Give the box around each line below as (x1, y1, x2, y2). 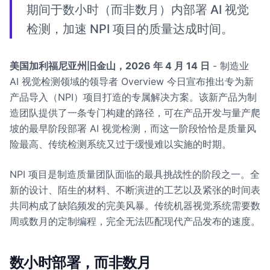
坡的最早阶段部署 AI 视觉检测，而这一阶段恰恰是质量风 (10, 122, 256, 134)
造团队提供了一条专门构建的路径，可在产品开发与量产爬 (10, 107, 260, 119)
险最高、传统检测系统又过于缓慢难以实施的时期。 (10, 138, 231, 150)
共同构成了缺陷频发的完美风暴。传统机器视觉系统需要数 (10, 199, 260, 212)
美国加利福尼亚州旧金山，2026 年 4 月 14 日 (10, 60, 210, 72)
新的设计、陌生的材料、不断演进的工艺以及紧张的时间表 (10, 184, 260, 196)
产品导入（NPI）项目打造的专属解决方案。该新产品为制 (10, 91, 257, 103)
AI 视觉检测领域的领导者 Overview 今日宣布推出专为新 (10, 75, 254, 87)
